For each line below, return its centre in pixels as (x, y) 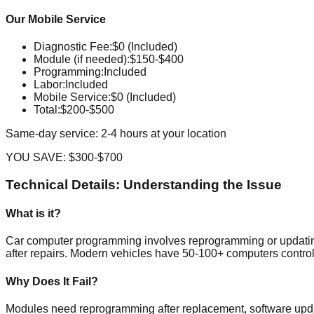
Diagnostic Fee (71, 47)
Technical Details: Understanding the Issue (144, 184)
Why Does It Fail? (52, 281)
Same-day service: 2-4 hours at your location (116, 134)
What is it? (33, 214)
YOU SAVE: (37, 158)
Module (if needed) (80, 60)
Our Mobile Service (56, 19)
